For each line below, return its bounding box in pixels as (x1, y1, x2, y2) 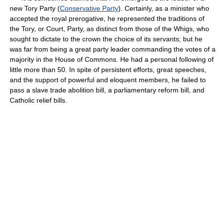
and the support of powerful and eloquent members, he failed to (10, 76, 206, 84)
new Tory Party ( (10, 4, 60, 12)
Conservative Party (60, 4, 118, 12)
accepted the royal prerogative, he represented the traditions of (10, 15, 204, 22)
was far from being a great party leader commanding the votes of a (10, 45, 216, 53)
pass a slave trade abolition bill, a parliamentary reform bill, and (10, 86, 204, 94)
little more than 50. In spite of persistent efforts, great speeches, (10, 66, 206, 73)
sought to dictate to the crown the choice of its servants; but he (10, 35, 202, 43)
